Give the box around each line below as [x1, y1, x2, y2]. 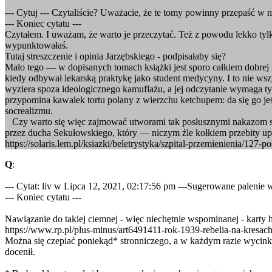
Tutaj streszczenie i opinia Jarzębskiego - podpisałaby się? [5, 51, 226, 61]
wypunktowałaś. [5, 40, 68, 50]
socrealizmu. [5, 106, 53, 116]
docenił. [5, 246, 35, 257]
